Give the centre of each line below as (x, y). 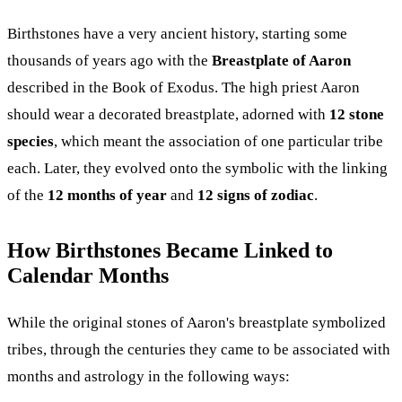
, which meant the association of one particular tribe (218, 142)
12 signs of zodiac (256, 196)
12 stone (357, 115)
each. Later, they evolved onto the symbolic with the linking (197, 169)
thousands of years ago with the (109, 61)
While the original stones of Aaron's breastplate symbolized (197, 323)
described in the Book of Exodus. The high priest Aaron (184, 88)
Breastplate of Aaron (281, 61)
